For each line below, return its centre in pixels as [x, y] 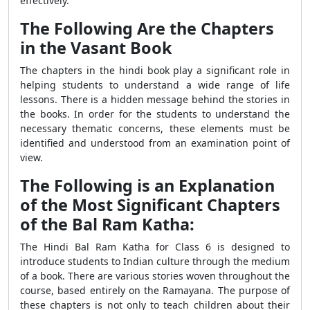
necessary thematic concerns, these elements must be [155, 128]
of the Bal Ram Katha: [107, 224]
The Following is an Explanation [147, 185]
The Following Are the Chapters [147, 28]
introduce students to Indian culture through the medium [155, 261]
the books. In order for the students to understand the [155, 114]
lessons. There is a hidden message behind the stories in [155, 99]
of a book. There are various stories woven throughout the [155, 276]
